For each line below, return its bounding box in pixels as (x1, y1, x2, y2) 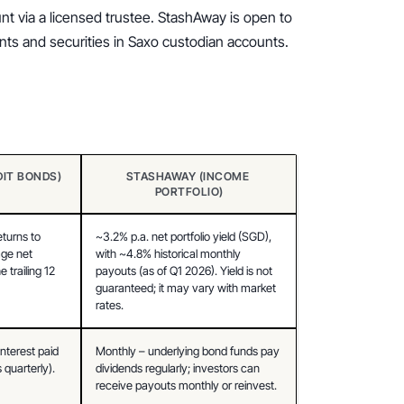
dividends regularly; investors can (96, 360, 261, 375)
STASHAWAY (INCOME (125, 169, 250, 183)
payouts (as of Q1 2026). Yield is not (96, 262, 273, 278)
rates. (96, 297, 124, 312)
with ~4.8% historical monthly (96, 245, 242, 261)
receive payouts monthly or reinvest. (96, 377, 278, 392)
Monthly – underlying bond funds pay (96, 343, 280, 358)
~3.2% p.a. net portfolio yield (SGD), (96, 228, 272, 243)
